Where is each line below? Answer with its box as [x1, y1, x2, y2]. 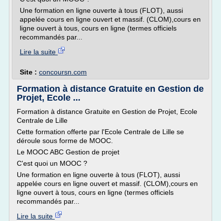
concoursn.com [39, 68, 87, 76]
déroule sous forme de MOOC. [17, 137, 113, 145]
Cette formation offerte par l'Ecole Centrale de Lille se [17, 128, 184, 136]
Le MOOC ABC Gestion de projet [17, 148, 119, 156]
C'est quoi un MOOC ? [17, 159, 87, 167]
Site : [20, 68, 39, 76]
